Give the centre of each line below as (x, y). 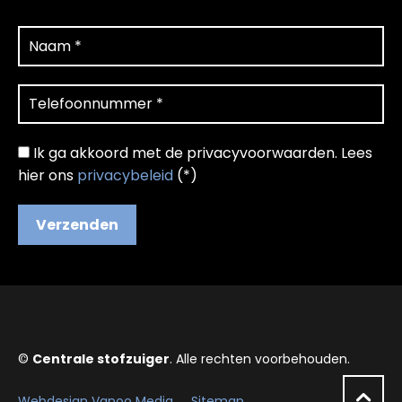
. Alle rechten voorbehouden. (260, 359)
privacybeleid (125, 176)
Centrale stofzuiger (101, 359)
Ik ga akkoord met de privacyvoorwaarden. (185, 153)
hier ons (48, 176)
